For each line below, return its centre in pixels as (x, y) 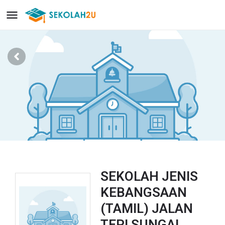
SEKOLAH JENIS (149, 176)
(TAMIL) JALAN (147, 208)
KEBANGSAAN (144, 192)
